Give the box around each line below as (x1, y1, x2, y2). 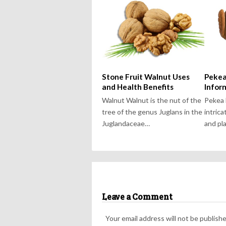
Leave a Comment (102, 191, 173, 203)
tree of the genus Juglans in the (102, 107, 202, 117)
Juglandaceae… (102, 119, 150, 128)
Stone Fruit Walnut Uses (102, 72, 190, 82)
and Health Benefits (102, 82, 174, 92)
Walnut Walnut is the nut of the (102, 96, 201, 105)
